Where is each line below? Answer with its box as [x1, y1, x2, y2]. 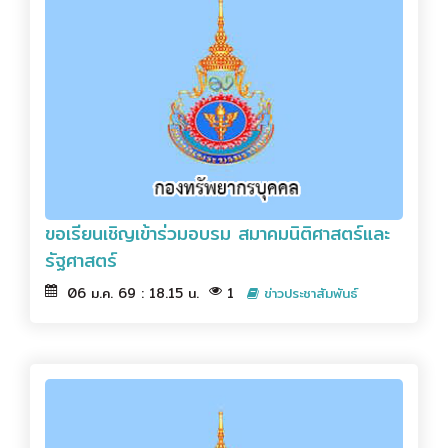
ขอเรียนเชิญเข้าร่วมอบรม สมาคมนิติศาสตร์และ [45, 219, 390, 249]
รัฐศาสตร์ [45, 246, 117, 276]
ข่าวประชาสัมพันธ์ [259, 283, 358, 304]
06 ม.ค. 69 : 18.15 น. [57, 283, 209, 304]
